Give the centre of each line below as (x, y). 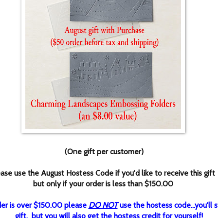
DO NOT (103, 205)
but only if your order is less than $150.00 (103, 184)
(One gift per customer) (103, 152)
